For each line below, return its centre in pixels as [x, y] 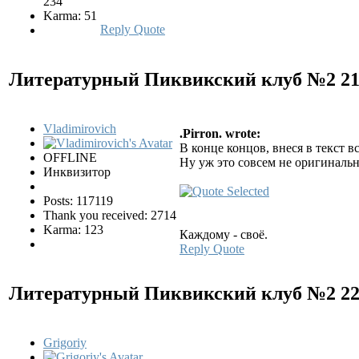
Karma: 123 [73, 229]
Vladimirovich [80, 128]
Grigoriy [65, 342]
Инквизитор [77, 171]
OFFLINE [70, 157]
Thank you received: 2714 [110, 215]
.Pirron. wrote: [220, 133]
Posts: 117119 [78, 200]
